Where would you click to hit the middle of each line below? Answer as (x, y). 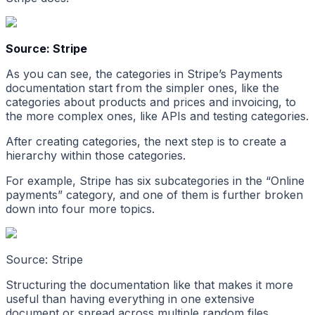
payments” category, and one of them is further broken (154, 195)
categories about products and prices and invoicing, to (151, 102)
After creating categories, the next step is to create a (146, 142)
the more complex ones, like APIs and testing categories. (157, 116)
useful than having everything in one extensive (130, 299)
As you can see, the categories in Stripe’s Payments (144, 74)
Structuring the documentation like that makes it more (149, 285)
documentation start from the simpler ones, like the (142, 88)
